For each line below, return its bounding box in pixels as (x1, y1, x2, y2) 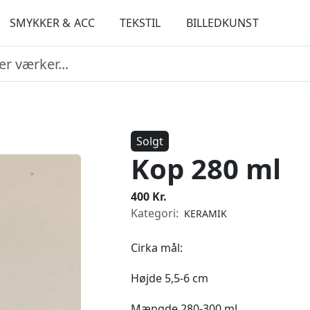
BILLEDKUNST (185, 15, 259, 30)
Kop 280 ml (131, 149, 281, 188)
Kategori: (131, 206, 181, 221)
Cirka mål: (131, 240, 183, 255)
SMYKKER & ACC (9, 15, 95, 30)
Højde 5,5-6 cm (131, 271, 208, 286)
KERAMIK (184, 207, 227, 220)
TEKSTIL (119, 15, 161, 30)
